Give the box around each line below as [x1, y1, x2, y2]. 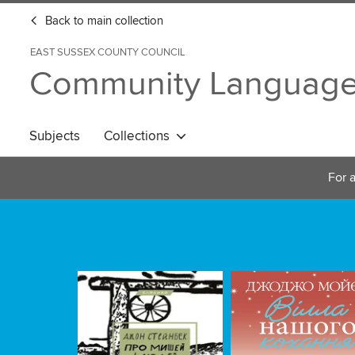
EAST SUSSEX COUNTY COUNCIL [30, 46, 185, 59]
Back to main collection [42, 14, 163, 29]
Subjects [29, 128, 80, 145]
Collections [104, 128, 176, 145]
